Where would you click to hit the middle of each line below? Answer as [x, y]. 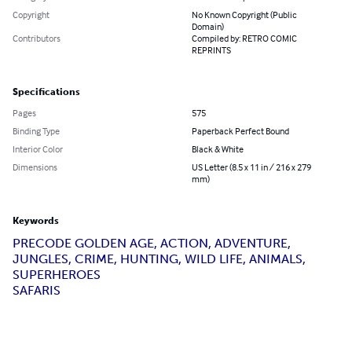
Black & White [218, 149]
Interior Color [38, 149]
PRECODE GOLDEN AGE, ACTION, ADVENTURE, [152, 244]
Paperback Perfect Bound [240, 131]
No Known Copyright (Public [244, 15]
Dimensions [35, 167]
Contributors [37, 38]
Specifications [46, 92]
